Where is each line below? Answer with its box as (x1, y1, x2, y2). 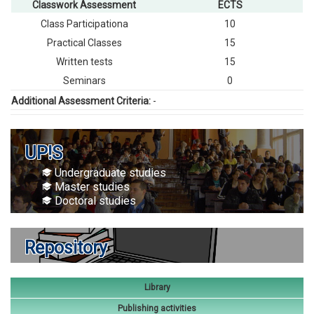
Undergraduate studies (52, 166, 166, 179)
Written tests (55, 56, 113, 67)
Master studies (52, 180, 130, 193)
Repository (25, 238, 107, 258)
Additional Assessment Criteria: (11, 95, 153, 107)
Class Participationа (40, 18, 128, 29)
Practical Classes (46, 37, 122, 48)
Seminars (62, 75, 106, 86)
